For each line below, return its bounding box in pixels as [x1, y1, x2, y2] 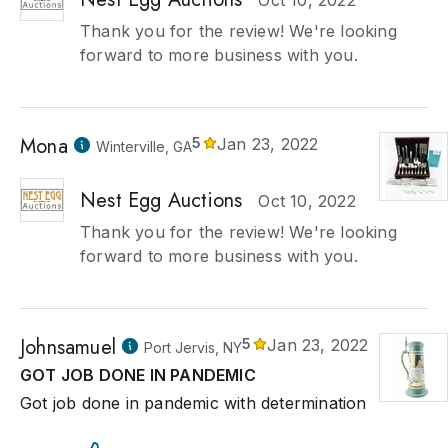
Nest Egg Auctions [80, 186, 243, 215]
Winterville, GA [95, 138, 192, 155]
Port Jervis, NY [144, 339, 242, 356]
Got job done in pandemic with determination [20, 393, 367, 413]
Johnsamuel [20, 333, 116, 362]
